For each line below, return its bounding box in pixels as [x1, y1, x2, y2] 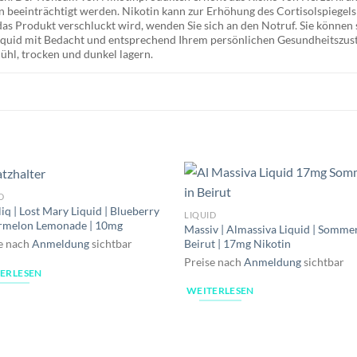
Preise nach [184, 254, 245, 269]
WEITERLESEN [186, 285, 254, 296]
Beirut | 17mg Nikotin [184, 236, 292, 250]
